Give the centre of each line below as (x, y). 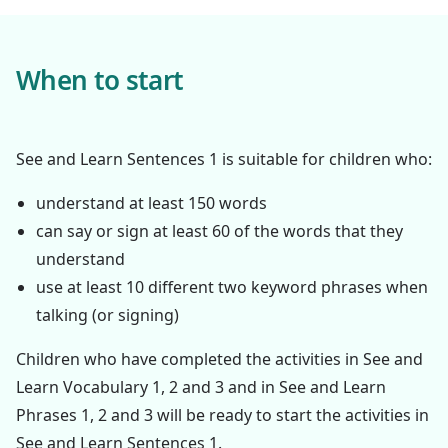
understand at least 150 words (151, 203)
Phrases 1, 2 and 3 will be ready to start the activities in (222, 415)
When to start (100, 80)
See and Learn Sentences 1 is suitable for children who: (224, 159)
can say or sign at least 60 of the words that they (219, 231)
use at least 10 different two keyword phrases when (232, 287)
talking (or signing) (107, 315)
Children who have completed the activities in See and (219, 359)
